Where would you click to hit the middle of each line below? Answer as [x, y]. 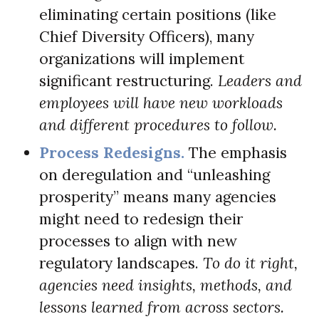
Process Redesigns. [112, 152]
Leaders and [260, 80]
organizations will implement [142, 58]
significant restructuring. [129, 80]
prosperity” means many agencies [158, 197]
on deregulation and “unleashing [155, 174]
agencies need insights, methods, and [166, 285]
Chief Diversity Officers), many [147, 36]
